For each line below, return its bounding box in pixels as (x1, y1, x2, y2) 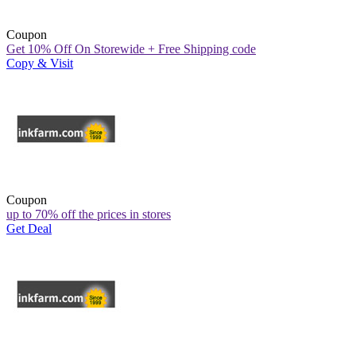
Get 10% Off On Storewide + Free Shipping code (6, 41, 256, 56)
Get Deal (6, 221, 52, 235)
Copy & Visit (6, 56, 73, 70)
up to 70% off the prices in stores (6, 207, 171, 221)
